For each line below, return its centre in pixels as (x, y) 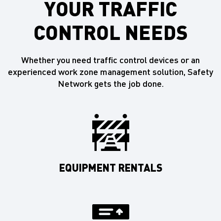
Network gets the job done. (110, 83)
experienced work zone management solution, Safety (110, 72)
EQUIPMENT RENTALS (110, 168)
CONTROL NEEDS (110, 32)
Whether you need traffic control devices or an (110, 60)
